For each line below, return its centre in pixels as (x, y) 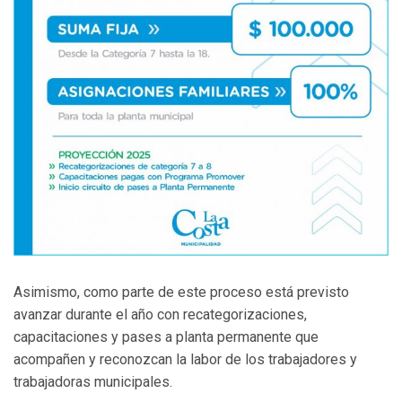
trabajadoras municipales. (93, 382)
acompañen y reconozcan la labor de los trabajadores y (185, 360)
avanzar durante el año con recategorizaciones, (160, 315)
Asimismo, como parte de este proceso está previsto (181, 293)
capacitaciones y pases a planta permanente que (166, 337)
